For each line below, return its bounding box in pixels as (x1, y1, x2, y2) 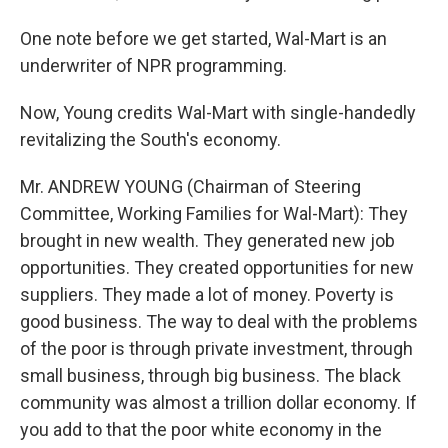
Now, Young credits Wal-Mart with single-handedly (20, 102, 416, 123)
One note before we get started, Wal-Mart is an (20, 28, 387, 49)
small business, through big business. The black (20, 365, 401, 386)
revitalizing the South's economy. (20, 129, 281, 150)
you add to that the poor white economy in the (20, 419, 382, 440)
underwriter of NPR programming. (20, 55, 287, 76)
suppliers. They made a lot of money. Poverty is (20, 284, 394, 305)
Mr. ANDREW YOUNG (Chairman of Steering (20, 176, 361, 197)
